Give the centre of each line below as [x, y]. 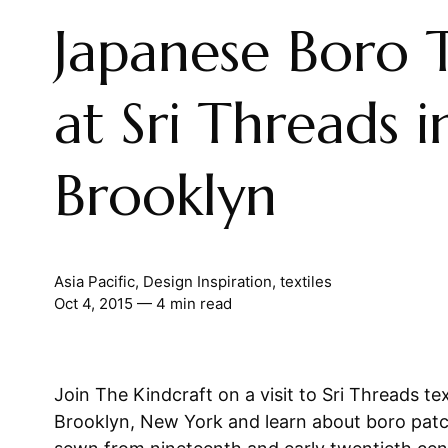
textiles [305, 282]
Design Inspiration [207, 282]
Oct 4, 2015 [93, 304]
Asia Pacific [94, 282]
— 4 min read [182, 304]
